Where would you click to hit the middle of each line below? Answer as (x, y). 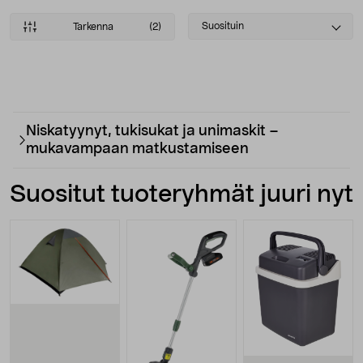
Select (208, 21)
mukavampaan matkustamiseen (138, 149)
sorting (209, 40)
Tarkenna (93, 27)
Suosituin (223, 26)
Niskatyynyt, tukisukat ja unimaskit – (153, 131)
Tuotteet (56, 83)
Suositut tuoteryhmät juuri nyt (181, 194)
